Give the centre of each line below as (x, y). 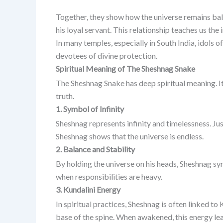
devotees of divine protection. (107, 55)
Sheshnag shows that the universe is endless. (130, 136)
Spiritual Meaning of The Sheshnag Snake (125, 68)
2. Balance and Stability (95, 149)
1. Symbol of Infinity (90, 109)
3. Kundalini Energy (88, 189)
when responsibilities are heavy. (109, 176)
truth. (65, 96)
